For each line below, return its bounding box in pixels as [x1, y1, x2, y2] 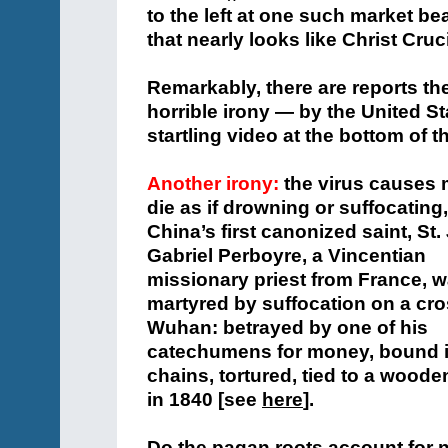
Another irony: [147, 173, 279, 194]
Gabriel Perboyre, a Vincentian [147, 245, 426, 266]
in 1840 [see [147, 389, 262, 410]
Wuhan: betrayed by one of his [147, 317, 428, 338]
